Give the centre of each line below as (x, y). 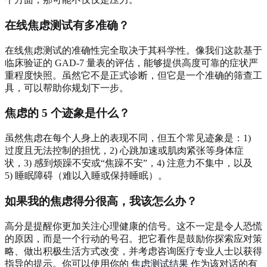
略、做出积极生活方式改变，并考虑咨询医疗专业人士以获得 (133, 251)
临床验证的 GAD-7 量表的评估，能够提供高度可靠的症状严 (131, 63)
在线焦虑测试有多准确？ (67, 25)
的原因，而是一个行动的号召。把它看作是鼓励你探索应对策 (133, 238)
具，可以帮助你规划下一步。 (67, 88)
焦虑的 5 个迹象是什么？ (67, 113)
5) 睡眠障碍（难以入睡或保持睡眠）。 (86, 176)
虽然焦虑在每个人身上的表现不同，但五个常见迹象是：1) (128, 138)
